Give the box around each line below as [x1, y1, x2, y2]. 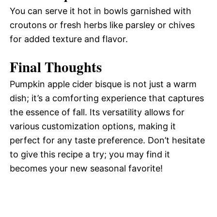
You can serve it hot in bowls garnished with [10, 5, 191, 16]
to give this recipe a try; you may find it [10, 149, 170, 159]
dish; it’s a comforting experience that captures [10, 93, 204, 103]
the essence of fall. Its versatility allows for [10, 107, 185, 117]
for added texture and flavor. [10, 33, 128, 44]
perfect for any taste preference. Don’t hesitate [10, 135, 205, 145]
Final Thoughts [10, 56, 102, 77]
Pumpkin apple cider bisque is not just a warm [10, 78, 197, 89]
